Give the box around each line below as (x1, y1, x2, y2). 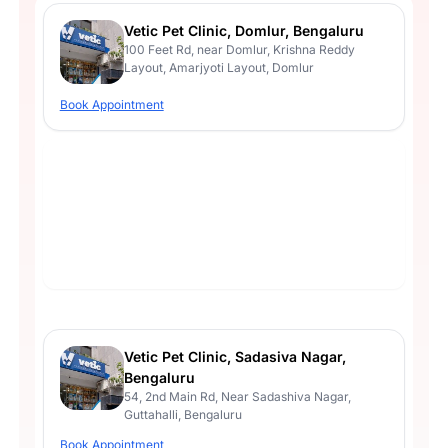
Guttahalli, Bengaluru (123, 406, 242, 422)
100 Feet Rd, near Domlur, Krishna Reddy (123, 41, 355, 57)
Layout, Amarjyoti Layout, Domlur (123, 59, 314, 75)
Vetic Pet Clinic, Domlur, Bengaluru (123, 21, 364, 39)
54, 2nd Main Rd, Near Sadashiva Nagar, (123, 388, 351, 404)
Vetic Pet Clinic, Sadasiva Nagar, (123, 347, 346, 365)
